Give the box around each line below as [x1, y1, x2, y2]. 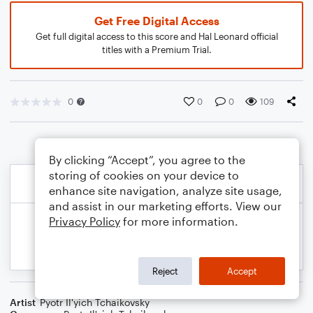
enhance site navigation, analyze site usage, [49, 184, 282, 197]
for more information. [120, 214, 238, 228]
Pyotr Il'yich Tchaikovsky [40, 296, 150, 308]
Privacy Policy [49, 214, 120, 228]
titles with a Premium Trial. [101, 44, 212, 55]
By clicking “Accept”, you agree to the [49, 153, 245, 166]
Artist [10, 296, 36, 308]
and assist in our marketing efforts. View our [49, 199, 282, 212]
